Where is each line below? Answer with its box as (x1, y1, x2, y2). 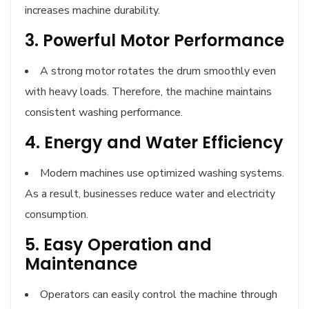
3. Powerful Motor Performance (25, 29, 284, 52)
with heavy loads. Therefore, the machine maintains (25, 84, 272, 100)
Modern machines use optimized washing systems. (40, 166, 284, 181)
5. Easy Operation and (25, 233, 212, 257)
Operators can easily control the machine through (40, 287, 277, 303)
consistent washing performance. (25, 105, 183, 121)
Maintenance (25, 252, 137, 276)
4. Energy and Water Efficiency (25, 131, 283, 154)
